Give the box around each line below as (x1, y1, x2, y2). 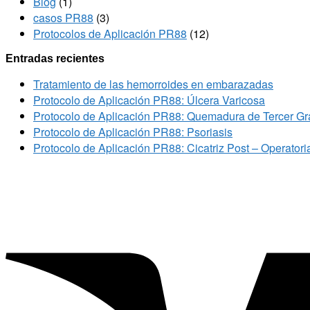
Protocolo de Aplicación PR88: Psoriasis (33, 123, 232, 140)
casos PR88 (33, 9, 93, 26)
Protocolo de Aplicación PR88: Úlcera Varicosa (33, 91, 265, 108)
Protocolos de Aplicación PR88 (33, 25, 187, 42)
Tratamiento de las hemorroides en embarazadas (33, 75, 273, 92)
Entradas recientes (6, 52, 104, 64)
